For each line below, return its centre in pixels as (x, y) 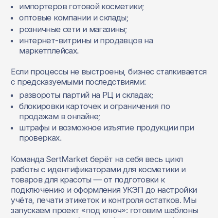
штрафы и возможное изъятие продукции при (107, 128)
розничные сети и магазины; (73, 29)
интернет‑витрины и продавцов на (86, 40)
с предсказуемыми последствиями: (78, 82)
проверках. (40, 138)
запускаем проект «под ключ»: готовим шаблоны (104, 210)
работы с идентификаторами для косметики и (98, 169)
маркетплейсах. (49, 50)
